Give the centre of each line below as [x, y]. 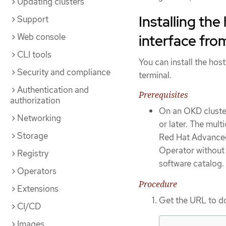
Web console [41, 37]
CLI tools [34, 54]
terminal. [155, 75]
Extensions [38, 189]
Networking [39, 118]
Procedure [158, 184]
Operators [37, 171]
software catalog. [191, 164]
